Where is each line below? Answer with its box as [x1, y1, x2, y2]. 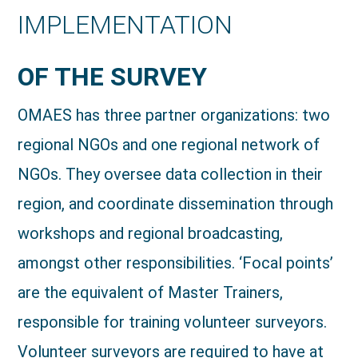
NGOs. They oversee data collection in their [18, 165, 324, 184]
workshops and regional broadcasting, [18, 224, 284, 243]
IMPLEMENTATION [18, 10, 233, 40]
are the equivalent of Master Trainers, [18, 283, 284, 302]
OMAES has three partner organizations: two [18, 105, 331, 125]
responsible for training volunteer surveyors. [18, 312, 328, 332]
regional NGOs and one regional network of [18, 135, 320, 154]
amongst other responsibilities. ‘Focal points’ [18, 253, 334, 272]
